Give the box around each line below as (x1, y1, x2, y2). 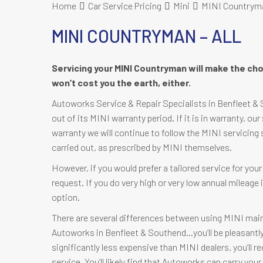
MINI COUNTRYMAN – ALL (52, 25, 241, 46)
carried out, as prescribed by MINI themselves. (52, 141, 232, 153)
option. (52, 191, 80, 203)
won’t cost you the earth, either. (52, 77, 191, 88)
